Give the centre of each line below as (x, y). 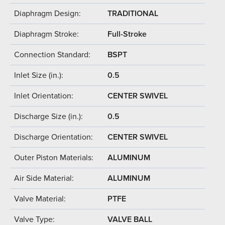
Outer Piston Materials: (54, 157)
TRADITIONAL (133, 13)
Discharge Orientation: (53, 137)
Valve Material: (40, 199)
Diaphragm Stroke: (46, 34)
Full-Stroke (127, 34)
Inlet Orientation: (44, 96)
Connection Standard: (52, 54)
